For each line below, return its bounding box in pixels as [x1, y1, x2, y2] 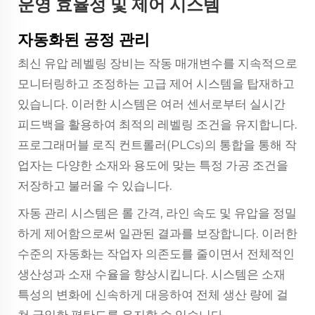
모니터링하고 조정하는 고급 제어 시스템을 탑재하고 [18, 77, 295, 91]
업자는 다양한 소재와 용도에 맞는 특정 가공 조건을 [18, 158, 288, 172]
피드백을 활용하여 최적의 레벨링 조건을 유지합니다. [18, 117, 297, 131]
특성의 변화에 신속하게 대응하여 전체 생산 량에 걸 [18, 288, 288, 302]
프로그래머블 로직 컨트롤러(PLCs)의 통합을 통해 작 [18, 138, 297, 152]
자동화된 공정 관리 [18, 30, 150, 49]
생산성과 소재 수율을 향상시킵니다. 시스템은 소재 [18, 267, 285, 281]
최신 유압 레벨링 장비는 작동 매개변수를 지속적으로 [18, 56, 297, 70]
